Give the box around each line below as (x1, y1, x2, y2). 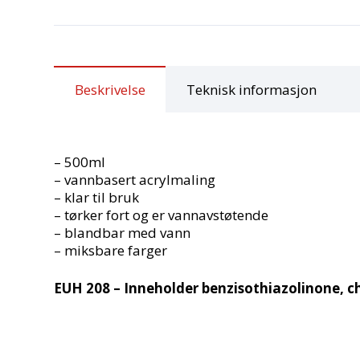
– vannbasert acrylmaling (54, 170, 216, 189)
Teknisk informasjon (186, 80, 317, 99)
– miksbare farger (54, 240, 168, 260)
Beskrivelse (74, 80, 145, 99)
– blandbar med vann (54, 223, 191, 242)
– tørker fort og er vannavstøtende (54, 205, 269, 224)
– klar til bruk (54, 187, 140, 207)
